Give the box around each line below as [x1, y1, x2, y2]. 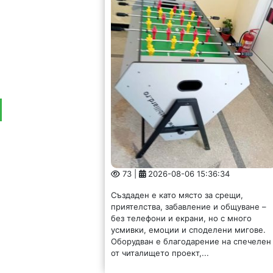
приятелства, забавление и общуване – [111, 201, 267, 211]
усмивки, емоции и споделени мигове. [111, 224, 266, 235]
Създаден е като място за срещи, [111, 190, 244, 200]
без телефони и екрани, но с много [111, 213, 252, 223]
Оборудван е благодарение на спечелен [111, 236, 272, 246]
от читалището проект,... [111, 247, 210, 258]
